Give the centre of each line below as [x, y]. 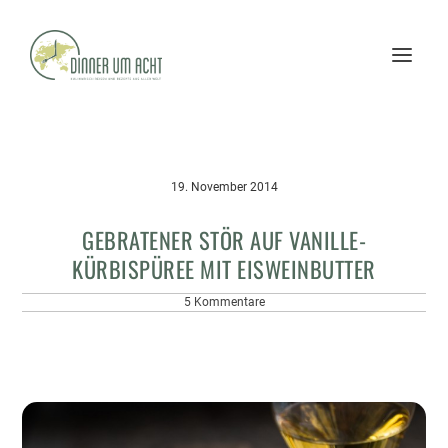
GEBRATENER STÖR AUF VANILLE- [224, 239]
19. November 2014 [224, 187]
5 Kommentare [224, 302]
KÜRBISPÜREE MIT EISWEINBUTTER [224, 268]
